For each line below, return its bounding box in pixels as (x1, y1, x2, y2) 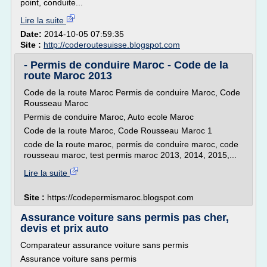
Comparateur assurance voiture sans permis (20, 240, 188, 250)
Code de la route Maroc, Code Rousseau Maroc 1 (24, 126, 212, 135)
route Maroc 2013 (24, 70, 112, 82)
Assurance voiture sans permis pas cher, (20, 212, 229, 223)
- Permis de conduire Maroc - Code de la (24, 59, 228, 71)
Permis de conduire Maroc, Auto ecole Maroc (24, 112, 194, 122)
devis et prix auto (20, 222, 108, 234)
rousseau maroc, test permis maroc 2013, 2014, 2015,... (24, 150, 237, 160)
